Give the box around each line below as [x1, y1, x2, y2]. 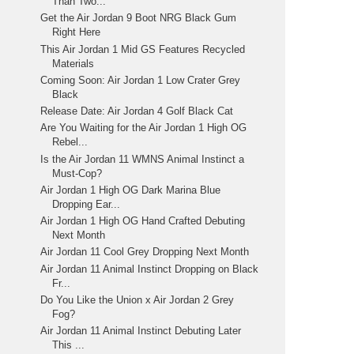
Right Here [52, 26, 101, 39]
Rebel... [52, 136, 88, 149]
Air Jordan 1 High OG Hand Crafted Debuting [40, 215, 246, 228]
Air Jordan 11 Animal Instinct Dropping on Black [40, 262, 259, 275]
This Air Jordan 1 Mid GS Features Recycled [40, 43, 246, 55]
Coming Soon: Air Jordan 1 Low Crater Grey [40, 73, 241, 86]
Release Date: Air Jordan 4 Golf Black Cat [40, 105, 234, 118]
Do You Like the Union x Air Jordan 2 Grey [40, 293, 235, 306]
